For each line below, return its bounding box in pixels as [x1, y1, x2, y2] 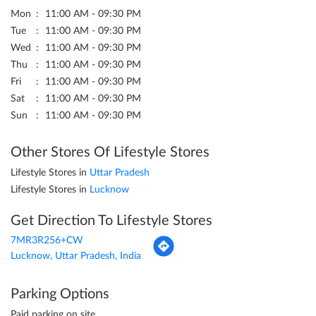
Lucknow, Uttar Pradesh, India [11, 251, 141, 262]
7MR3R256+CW [11, 236, 83, 246]
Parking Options [11, 287, 109, 302]
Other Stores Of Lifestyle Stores [11, 145, 209, 160]
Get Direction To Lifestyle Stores [11, 214, 212, 229]
